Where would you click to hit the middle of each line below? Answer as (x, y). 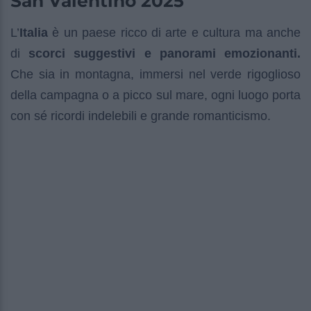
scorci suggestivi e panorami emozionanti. (165, 53)
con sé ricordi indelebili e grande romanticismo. (141, 116)
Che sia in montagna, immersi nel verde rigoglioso (155, 74)
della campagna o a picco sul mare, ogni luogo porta (155, 95)
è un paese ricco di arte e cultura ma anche (174, 32)
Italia (34, 32)
